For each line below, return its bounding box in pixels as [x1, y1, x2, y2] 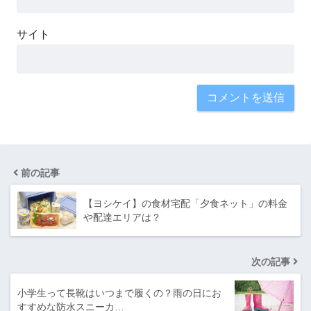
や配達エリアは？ [83, 212, 161, 224]
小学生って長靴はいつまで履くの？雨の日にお [17, 287, 221, 299]
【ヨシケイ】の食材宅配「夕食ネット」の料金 [83, 198, 287, 210]
